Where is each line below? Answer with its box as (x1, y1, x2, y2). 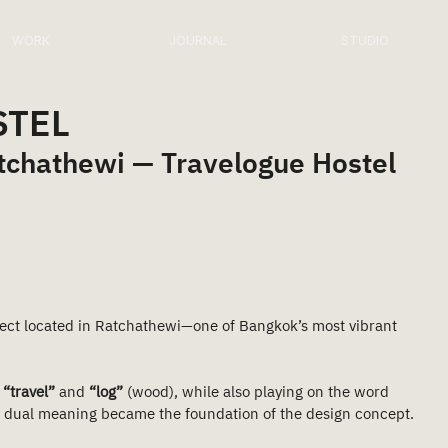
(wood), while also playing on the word (123, 380, 393, 405)
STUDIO (340, 33, 389, 48)
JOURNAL (168, 33, 227, 48)
